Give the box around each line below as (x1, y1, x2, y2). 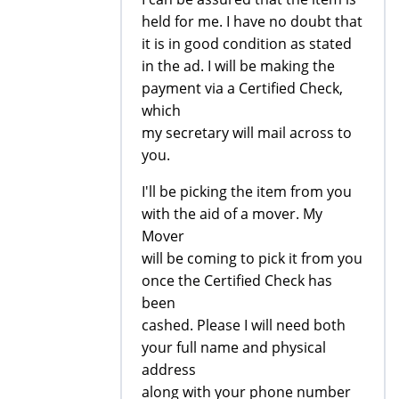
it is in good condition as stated (142, 33, 352, 53)
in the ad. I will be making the (142, 55, 335, 76)
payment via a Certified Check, (142, 77, 343, 98)
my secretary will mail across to (142, 122, 352, 142)
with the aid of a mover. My (142, 203, 322, 224)
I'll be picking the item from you (142, 181, 352, 201)
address (142, 359, 196, 379)
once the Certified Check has (142, 270, 332, 290)
